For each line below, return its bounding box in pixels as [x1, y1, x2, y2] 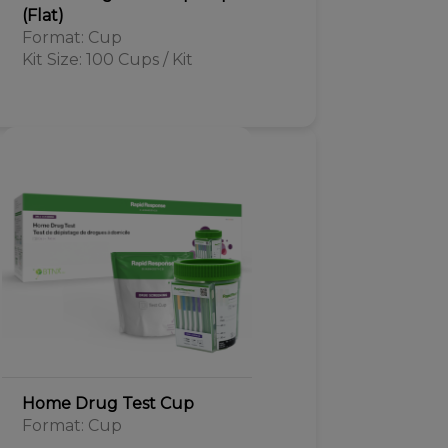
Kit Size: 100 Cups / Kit [21, 50, 193, 69]
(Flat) [21, 6, 64, 25]
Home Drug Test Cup [21, 394, 194, 413]
